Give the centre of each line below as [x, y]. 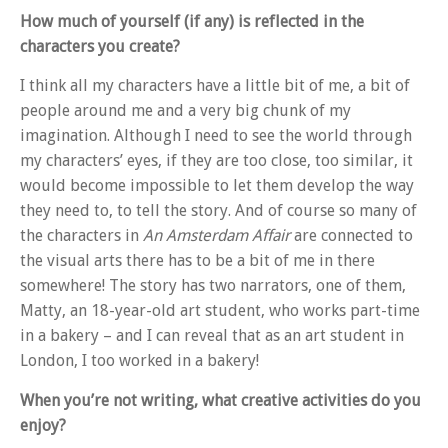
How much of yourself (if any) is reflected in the [192, 21]
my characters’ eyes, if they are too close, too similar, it [216, 161]
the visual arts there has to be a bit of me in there [197, 261]
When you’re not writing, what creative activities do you [220, 400]
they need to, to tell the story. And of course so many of [218, 211]
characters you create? [100, 46]
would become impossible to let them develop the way [217, 186]
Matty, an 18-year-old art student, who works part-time [220, 311]
